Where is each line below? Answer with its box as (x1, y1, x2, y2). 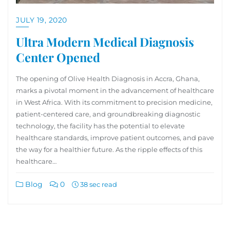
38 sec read (79, 180, 117, 188)
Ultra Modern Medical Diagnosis (16, 33, 194, 50)
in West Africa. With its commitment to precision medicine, (16, 98, 213, 106)
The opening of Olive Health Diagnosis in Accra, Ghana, (16, 74, 200, 83)
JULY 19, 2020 (16, 15, 67, 25)
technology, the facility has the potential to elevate (16, 121, 185, 130)
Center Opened (16, 49, 100, 65)
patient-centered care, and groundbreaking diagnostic (16, 109, 200, 118)
